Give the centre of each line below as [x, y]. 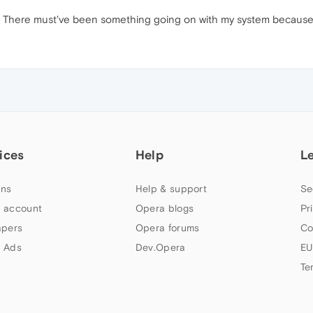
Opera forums [167, 228]
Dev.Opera [160, 248]
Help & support [171, 189]
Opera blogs [165, 209]
